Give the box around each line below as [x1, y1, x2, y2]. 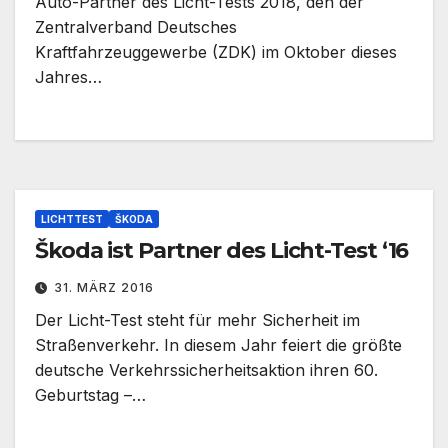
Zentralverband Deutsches [35, 17, 237, 38]
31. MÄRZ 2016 [54, 280, 154, 296]
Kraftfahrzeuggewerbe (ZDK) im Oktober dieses [35, 42, 397, 63]
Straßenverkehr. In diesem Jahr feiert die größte [35, 335, 402, 356]
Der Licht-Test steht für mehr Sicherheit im [35, 310, 360, 331]
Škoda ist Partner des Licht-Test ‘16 [35, 237, 410, 265]
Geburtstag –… [35, 385, 146, 406]
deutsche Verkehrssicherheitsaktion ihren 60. [35, 360, 378, 381]
